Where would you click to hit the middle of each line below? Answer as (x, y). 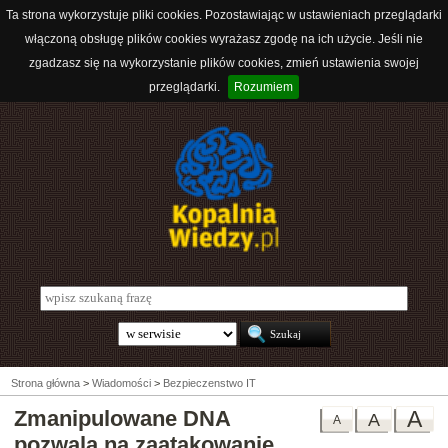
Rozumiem (263, 87)
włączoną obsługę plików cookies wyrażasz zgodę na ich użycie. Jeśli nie (224, 39)
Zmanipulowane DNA (122, 419)
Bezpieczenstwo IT (209, 383)
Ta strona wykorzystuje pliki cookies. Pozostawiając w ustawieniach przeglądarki (224, 15)
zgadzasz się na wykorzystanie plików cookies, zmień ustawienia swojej (224, 63)
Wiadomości (121, 383)
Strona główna (45, 383)
